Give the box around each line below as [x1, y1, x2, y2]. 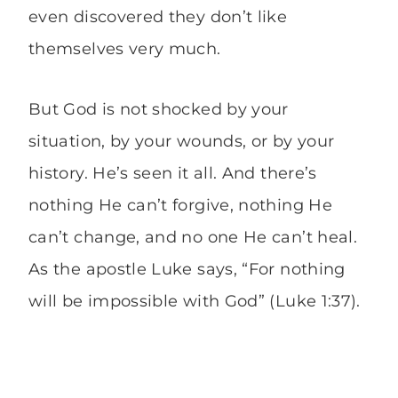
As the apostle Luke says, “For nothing [28, 259, 346, 280]
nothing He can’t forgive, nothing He [28, 195, 332, 216]
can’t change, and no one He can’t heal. [28, 227, 358, 248]
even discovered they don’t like [28, 7, 288, 28]
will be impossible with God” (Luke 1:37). [28, 291, 361, 312]
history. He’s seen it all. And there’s [28, 163, 317, 184]
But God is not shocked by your [28, 99, 289, 120]
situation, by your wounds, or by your [28, 131, 335, 152]
